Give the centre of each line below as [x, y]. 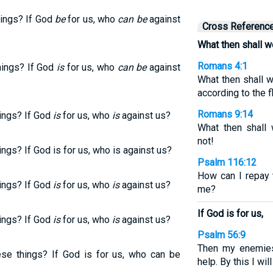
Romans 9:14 [225, 114]
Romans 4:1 [222, 66]
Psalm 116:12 [227, 162]
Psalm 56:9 [221, 235]
